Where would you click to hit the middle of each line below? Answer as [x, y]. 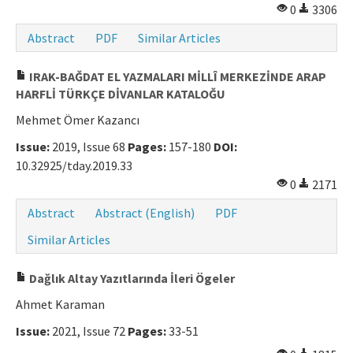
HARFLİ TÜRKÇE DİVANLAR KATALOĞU [121, 94]
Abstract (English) [145, 213]
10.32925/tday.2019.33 [74, 166]
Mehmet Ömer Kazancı [78, 120]
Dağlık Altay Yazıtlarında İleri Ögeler [131, 279]
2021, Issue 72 [89, 331]
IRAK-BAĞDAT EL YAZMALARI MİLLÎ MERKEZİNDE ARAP [176, 77]
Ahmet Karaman [60, 305]
